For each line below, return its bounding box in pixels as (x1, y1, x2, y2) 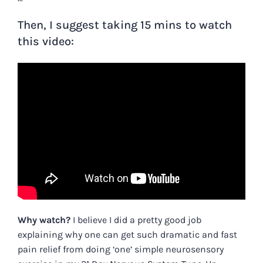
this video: (18, 35, 74, 49)
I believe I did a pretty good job (70, 214, 201, 226)
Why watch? (18, 214, 70, 226)
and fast (202, 229, 237, 241)
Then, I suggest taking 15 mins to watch (18, 18, 232, 32)
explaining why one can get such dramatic (18, 229, 202, 241)
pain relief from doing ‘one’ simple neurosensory (18, 244, 224, 255)
